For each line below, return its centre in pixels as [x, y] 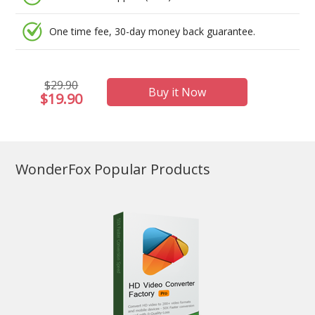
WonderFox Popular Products [113, 169]
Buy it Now [178, 92]
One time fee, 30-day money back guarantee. [153, 32]
